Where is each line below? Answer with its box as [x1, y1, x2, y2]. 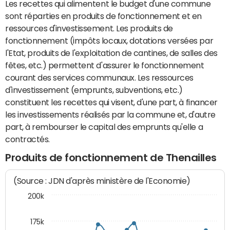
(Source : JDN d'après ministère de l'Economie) [13, 176, 191, 186]
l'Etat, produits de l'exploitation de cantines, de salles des [5, 49, 218, 57]
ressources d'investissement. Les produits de [5, 24, 173, 32]
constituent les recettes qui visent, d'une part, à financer [5, 98, 218, 106]
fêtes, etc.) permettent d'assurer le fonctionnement [5, 61, 204, 69]
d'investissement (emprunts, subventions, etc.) [5, 86, 183, 94]
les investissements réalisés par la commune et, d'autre [5, 110, 216, 119]
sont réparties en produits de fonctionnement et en [5, 12, 202, 20]
